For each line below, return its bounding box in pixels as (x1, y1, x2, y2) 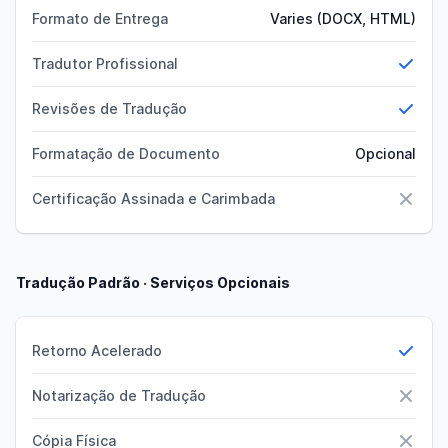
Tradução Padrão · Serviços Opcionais (16, 274, 290, 291)
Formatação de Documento (32, 145, 220, 162)
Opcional (355, 145, 416, 162)
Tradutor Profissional (32, 55, 178, 72)
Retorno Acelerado (32, 342, 162, 359)
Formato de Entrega (32, 10, 168, 27)
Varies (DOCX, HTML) (270, 10, 416, 27)
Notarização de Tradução (32, 387, 206, 404)
